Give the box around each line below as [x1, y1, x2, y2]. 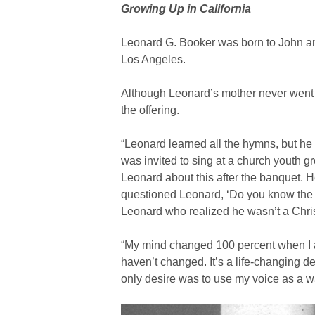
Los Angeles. [121, 53, 186, 66]
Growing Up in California [121, 3, 251, 15]
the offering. [121, 104, 179, 117]
